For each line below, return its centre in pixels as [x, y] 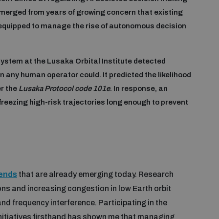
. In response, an [139, 89]
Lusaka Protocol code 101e [64, 89]
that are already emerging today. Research [95, 174]
